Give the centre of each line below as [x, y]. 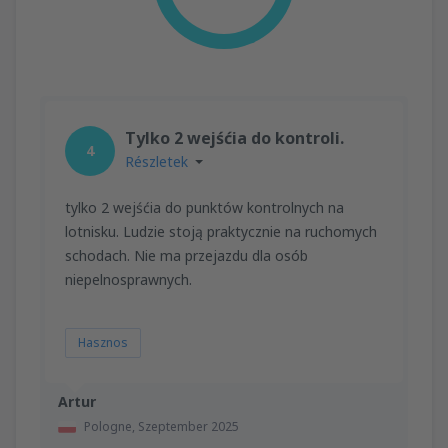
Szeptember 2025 [188, 426]
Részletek [156, 161]
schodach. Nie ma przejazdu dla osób [186, 255]
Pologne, [111, 426]
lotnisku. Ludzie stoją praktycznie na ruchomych [221, 231]
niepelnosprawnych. [128, 279]
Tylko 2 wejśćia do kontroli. [234, 137]
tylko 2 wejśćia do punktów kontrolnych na [204, 207]
